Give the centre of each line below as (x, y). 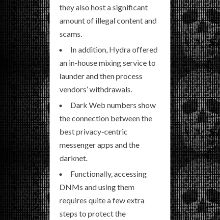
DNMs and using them (97, 187)
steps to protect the (93, 213)
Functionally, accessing (109, 173)
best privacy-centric (94, 131)
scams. (71, 33)
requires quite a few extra (102, 200)
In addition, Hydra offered (114, 49)
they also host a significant (104, 7)
